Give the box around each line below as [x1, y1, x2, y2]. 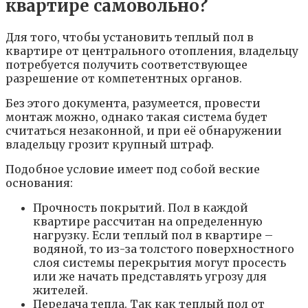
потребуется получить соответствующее [5, 57, 247, 71]
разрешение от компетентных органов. [5, 71, 242, 85]
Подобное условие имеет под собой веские [5, 162, 260, 176]
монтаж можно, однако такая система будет [5, 109, 267, 124]
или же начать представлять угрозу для [33, 269, 267, 283]
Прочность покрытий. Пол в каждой [33, 200, 248, 214]
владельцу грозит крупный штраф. [5, 137, 214, 151]
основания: [5, 175, 73, 190]
